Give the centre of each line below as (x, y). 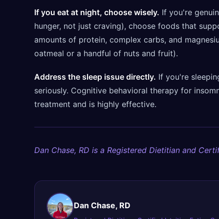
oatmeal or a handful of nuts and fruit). (106, 53)
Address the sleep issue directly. (95, 77)
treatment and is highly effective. (95, 104)
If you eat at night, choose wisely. (97, 12)
